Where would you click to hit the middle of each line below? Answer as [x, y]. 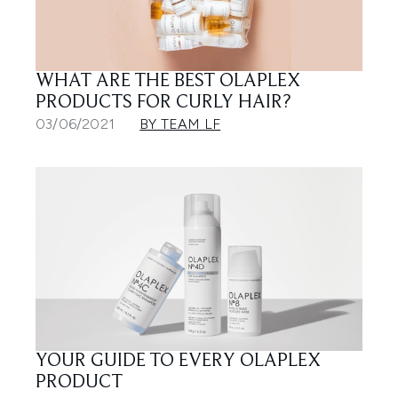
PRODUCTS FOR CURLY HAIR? [163, 103]
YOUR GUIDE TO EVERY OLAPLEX [178, 362]
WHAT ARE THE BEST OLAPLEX [168, 82]
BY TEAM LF [180, 124]
